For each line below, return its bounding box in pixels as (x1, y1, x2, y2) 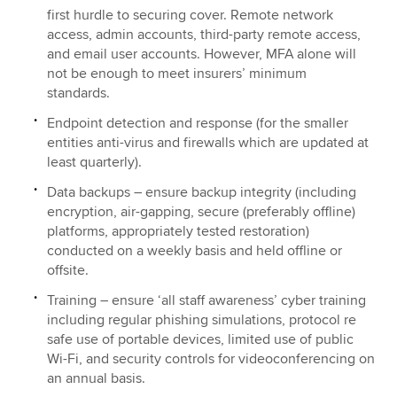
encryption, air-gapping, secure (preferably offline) (47, 203, 356, 222)
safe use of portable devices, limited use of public (47, 331, 354, 349)
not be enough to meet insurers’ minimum (47, 65, 307, 83)
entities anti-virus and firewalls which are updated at (47, 134, 370, 152)
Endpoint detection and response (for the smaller (47, 114, 349, 133)
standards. (47, 84, 118, 103)
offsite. (47, 261, 93, 280)
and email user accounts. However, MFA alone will (47, 45, 357, 64)
